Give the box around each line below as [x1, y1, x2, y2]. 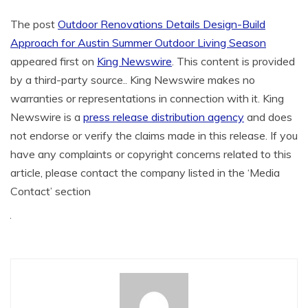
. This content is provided [172, 54, 295, 68]
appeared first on [10, 54, 97, 68]
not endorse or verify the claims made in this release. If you [10, 128, 298, 142]
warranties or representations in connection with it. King [10, 91, 284, 105]
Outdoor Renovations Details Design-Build [58, 16, 265, 31]
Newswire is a [10, 109, 83, 124]
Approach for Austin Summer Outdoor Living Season [10, 35, 266, 49]
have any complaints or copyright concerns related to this [10, 146, 291, 161]
